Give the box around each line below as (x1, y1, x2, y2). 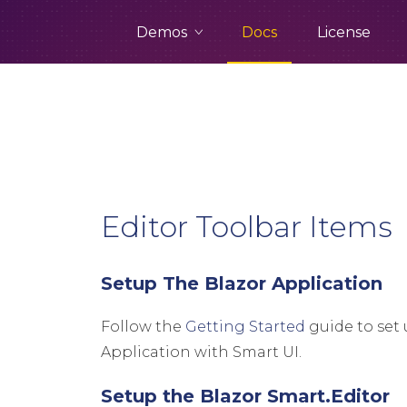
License (317, 24, 371, 41)
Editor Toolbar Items (101, 209, 393, 244)
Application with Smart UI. (101, 343, 303, 361)
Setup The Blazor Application (101, 273, 383, 294)
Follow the (101, 318, 186, 335)
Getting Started (185, 318, 306, 335)
